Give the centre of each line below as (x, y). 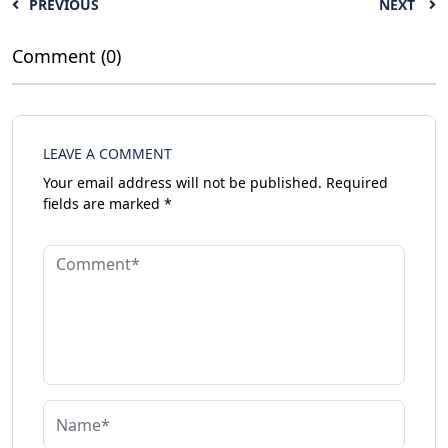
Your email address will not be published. (182, 182)
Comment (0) (66, 55)
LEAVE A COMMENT (107, 153)
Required (355, 182)
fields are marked (103, 203)
